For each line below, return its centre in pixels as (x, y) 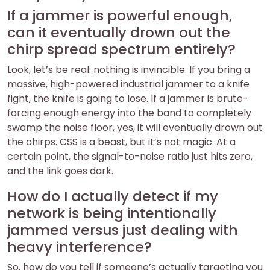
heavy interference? (80, 247)
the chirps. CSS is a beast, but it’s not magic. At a (121, 142)
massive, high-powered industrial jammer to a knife (128, 84)
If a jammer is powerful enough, (120, 15)
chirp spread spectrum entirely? (121, 49)
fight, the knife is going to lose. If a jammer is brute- (128, 99)
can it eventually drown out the (119, 32)
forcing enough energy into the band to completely (129, 113)
